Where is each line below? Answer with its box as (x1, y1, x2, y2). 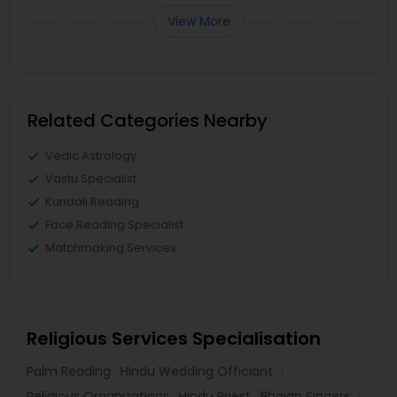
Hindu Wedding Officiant (121, 362, 273, 381)
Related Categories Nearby (27, 108, 268, 134)
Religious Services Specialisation (27, 326, 321, 352)
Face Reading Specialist (45, 216, 183, 234)
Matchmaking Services (45, 239, 176, 257)
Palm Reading (27, 362, 111, 381)
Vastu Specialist (45, 170, 136, 188)
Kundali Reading (45, 193, 139, 211)
